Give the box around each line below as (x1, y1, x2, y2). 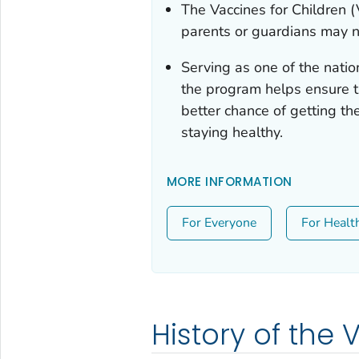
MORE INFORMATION (166, 172, 292, 190)
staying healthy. (180, 122, 283, 142)
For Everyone (181, 213, 256, 232)
